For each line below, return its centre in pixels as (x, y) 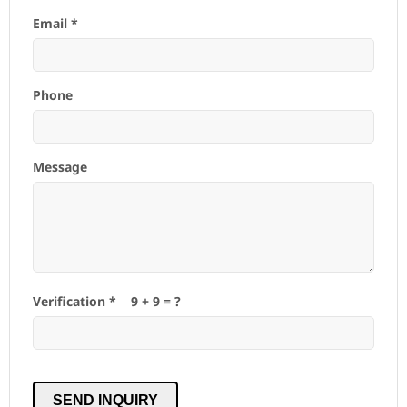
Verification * (74, 301)
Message (60, 166)
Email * (55, 23)
